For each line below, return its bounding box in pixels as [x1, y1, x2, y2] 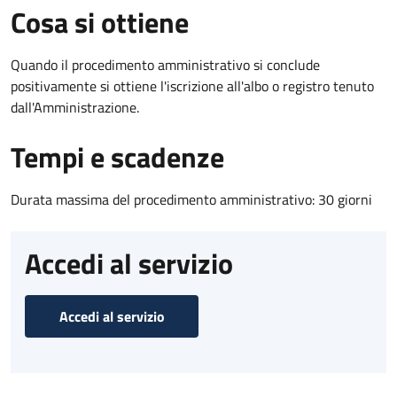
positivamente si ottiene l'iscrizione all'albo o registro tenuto [11, 74, 374, 97]
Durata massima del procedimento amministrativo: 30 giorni [11, 188, 372, 210]
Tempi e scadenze [11, 135, 224, 178]
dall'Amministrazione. [11, 96, 139, 118]
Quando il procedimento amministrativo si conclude [11, 53, 320, 75]
